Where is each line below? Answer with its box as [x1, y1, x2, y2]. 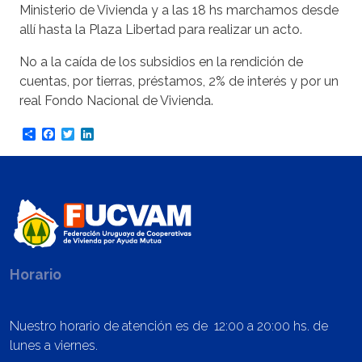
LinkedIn [94, 125, 144, 141]
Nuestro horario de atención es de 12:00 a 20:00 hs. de [10, 318, 328, 335]
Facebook [55, 125, 115, 141]
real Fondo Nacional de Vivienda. [19, 93, 213, 109]
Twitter [74, 125, 116, 141]
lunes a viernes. [10, 338, 98, 354]
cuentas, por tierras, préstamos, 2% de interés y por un [19, 74, 339, 90]
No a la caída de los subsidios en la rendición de [19, 54, 303, 70]
